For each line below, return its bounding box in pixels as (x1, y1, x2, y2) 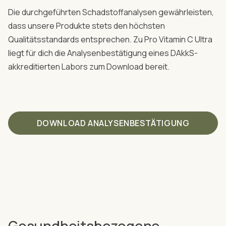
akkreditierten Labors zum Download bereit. (8, 61, 169, 73)
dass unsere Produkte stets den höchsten (8, 20, 165, 32)
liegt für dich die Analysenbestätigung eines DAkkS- (8, 47, 198, 59)
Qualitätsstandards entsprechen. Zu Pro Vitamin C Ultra (8, 34, 212, 45)
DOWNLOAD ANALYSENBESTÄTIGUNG (36, 118, 190, 129)
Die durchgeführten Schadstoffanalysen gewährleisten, (8, 7, 214, 18)
